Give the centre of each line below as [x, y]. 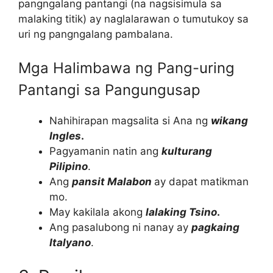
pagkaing [215, 228]
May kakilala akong [97, 212]
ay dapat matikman [201, 182]
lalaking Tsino [181, 212]
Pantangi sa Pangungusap [109, 90]
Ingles [65, 136]
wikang [229, 121]
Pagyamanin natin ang [105, 151]
